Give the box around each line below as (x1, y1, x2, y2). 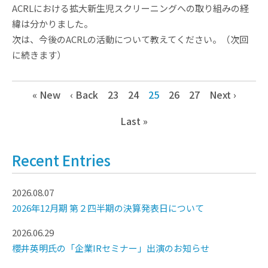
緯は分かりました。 (12, 17, 93, 31)
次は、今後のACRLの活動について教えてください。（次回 (12, 33, 248, 46)
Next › (209, 87, 236, 102)
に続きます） (12, 48, 66, 62)
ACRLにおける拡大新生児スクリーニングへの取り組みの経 (12, 2, 249, 15)
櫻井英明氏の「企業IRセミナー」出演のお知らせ (12, 242, 209, 255)
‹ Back (69, 87, 98, 102)
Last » (120, 114, 148, 129)
